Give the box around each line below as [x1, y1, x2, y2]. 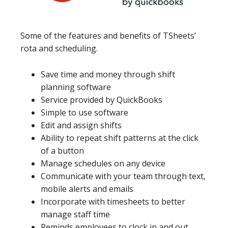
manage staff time [41, 209, 110, 220]
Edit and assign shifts [41, 120, 122, 131]
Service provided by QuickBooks [41, 94, 162, 106]
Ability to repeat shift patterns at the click [41, 132, 198, 144]
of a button [41, 145, 84, 157]
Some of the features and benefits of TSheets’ [20, 30, 196, 42]
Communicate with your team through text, [41, 170, 206, 182]
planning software [41, 81, 111, 93]
